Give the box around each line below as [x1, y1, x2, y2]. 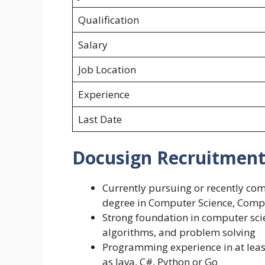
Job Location [77, 63, 136, 77]
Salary [77, 38, 108, 52]
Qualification [77, 13, 139, 27]
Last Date [77, 112, 122, 127]
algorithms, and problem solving [102, 225, 256, 239]
